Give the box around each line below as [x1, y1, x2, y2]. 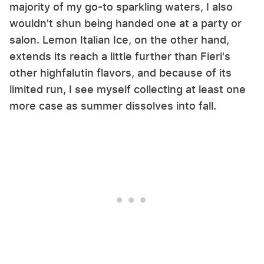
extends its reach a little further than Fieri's [9, 49, 230, 62]
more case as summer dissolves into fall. [9, 99, 216, 112]
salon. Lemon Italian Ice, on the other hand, [9, 33, 229, 46]
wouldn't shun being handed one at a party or [9, 16, 242, 29]
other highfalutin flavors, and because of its [9, 66, 232, 79]
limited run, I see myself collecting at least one [9, 82, 246, 95]
